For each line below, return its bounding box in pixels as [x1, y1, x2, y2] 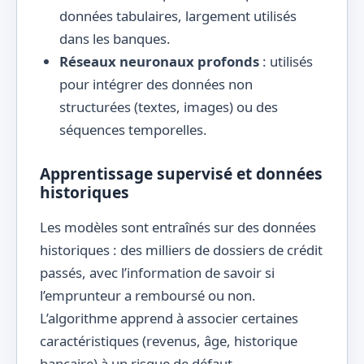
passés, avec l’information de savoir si [40, 263, 275, 283]
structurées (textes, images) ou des [59, 97, 278, 116]
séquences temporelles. [59, 120, 207, 139]
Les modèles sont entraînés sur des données [40, 218, 316, 237]
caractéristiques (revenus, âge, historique [40, 331, 297, 351]
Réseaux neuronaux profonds [59, 52, 259, 71]
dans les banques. [59, 29, 171, 48]
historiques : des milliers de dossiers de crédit [40, 240, 323, 260]
